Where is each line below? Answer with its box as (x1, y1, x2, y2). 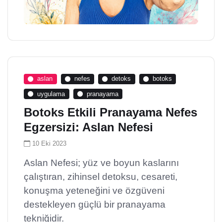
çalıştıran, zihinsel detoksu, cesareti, (24, 171, 177, 182)
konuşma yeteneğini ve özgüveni (24, 185, 165, 196)
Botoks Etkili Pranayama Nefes (24, 106, 197, 119)
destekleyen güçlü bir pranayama (24, 199, 166, 210)
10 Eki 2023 (32, 140, 66, 148)
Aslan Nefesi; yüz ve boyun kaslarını (24, 158, 179, 168)
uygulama (37, 90, 65, 98)
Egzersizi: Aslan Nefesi (24, 120, 153, 134)
